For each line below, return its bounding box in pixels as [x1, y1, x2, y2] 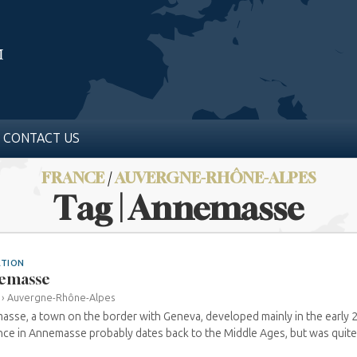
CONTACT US [2, 131, 80, 146]
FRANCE [41, 168, 104, 186]
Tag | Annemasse [53, 188, 304, 227]
